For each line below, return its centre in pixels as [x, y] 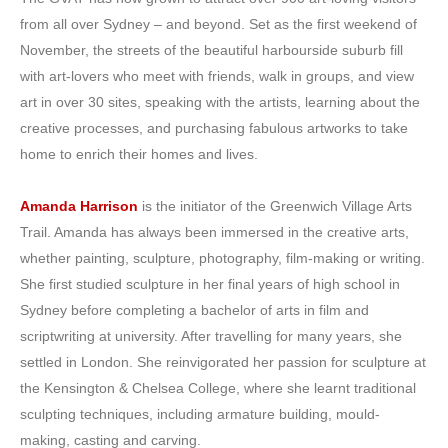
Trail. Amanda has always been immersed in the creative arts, [214, 231]
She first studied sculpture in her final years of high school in [210, 283]
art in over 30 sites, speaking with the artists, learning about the [220, 101]
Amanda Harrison [79, 205]
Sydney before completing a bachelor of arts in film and [194, 309]
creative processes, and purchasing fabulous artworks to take [214, 127]
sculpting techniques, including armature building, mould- [200, 413]
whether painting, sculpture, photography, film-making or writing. [222, 257]
